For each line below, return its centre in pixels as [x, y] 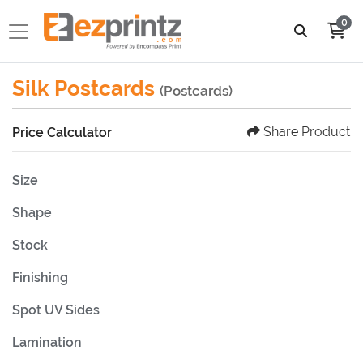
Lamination [47, 343]
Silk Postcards [86, 89]
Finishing [40, 278]
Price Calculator [62, 132]
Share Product [307, 132]
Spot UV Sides [56, 310]
